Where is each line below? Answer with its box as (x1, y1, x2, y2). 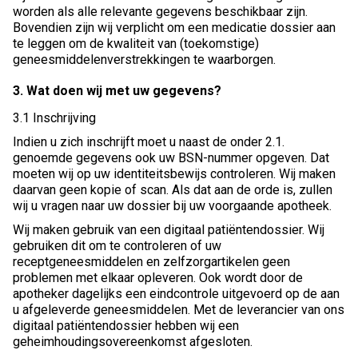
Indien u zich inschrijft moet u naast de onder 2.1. (13, 134, 284, 150)
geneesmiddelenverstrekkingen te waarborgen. (13, 52, 276, 68)
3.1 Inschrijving (13, 110, 96, 126)
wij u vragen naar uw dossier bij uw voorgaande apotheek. (13, 198, 332, 214)
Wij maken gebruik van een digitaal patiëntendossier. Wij (13, 222, 324, 238)
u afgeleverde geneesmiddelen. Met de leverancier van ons (13, 302, 344, 318)
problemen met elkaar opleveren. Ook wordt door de (13, 270, 303, 286)
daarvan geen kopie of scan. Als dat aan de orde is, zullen (13, 182, 332, 198)
